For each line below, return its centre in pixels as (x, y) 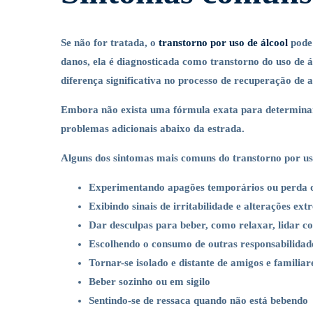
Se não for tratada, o (110, 43)
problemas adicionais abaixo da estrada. (153, 129)
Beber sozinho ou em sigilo (150, 282)
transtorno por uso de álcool (223, 43)
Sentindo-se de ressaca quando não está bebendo (198, 300)
